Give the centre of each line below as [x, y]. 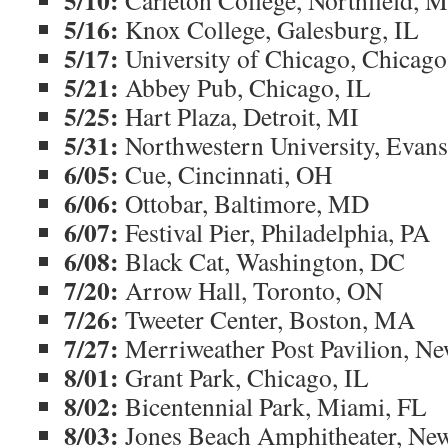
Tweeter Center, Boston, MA [267, 319]
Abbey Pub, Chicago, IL [245, 87]
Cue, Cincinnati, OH [225, 174]
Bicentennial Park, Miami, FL [273, 406]
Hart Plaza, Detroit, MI [239, 116]
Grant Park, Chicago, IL [244, 377]
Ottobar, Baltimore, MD [244, 203]
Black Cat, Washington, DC [262, 261]
